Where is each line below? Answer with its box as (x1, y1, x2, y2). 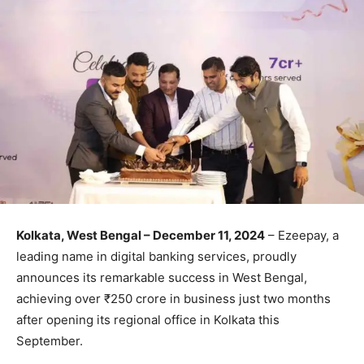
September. (16, 333, 83, 349)
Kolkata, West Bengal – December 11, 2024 (16, 227, 265, 244)
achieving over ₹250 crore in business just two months (16, 291, 331, 307)
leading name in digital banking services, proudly (16, 249, 297, 265)
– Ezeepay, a (265, 227, 339, 244)
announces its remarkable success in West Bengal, (16, 270, 307, 286)
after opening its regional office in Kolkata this (16, 312, 279, 328)
